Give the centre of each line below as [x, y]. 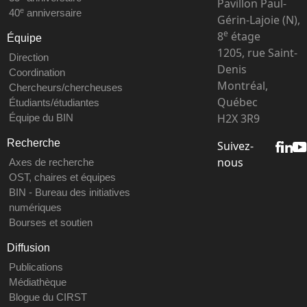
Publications [36, 267]
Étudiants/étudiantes [54, 103]
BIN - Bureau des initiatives [69, 193]
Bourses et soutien [50, 223]
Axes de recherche [51, 162]
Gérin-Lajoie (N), [258, 20]
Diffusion [28, 248]
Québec [237, 102]
